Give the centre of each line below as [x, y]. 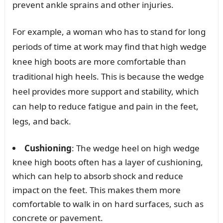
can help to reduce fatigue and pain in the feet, [105, 106]
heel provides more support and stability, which [106, 91]
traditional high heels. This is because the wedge [108, 76]
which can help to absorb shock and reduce [98, 176]
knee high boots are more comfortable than [99, 61]
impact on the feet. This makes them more [96, 190]
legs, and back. [42, 121]
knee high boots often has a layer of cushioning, [108, 162]
